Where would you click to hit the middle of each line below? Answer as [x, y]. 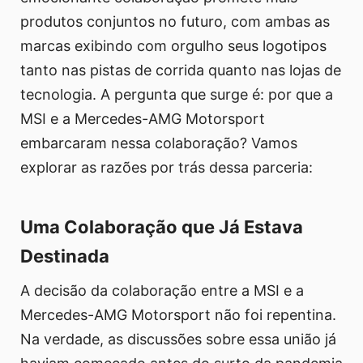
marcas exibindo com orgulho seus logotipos [173, 45]
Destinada [65, 256]
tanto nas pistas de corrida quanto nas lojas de [181, 70]
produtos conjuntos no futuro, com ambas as [175, 21]
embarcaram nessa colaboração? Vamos [159, 143]
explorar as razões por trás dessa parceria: [167, 167]
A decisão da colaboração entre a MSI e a [162, 290]
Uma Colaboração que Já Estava [162, 226]
